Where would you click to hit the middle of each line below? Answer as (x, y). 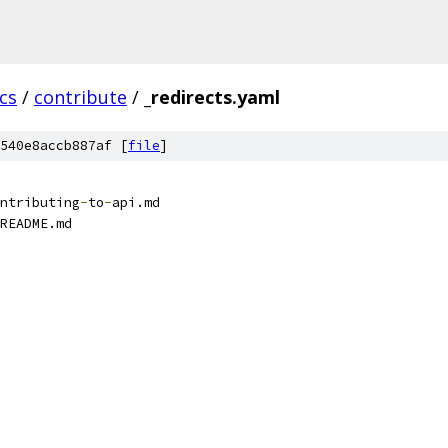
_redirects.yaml (212, 97)
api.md (136, 202)
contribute (80, 97)
